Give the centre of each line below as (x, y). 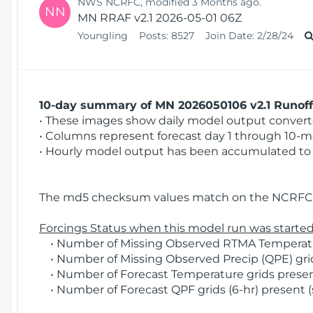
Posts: (154, 35)
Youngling (104, 35)
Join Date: (230, 35)
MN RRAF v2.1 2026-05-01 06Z (160, 17)
